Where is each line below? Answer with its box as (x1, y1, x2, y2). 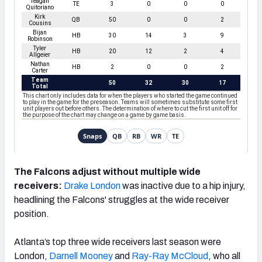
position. (14, 208, 49, 219)
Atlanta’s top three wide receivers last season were (14, 236, 221, 247)
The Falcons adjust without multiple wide (14, 166, 201, 177)
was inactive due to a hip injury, (120, 180, 246, 191)
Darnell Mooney (49, 250, 113, 261)
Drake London (64, 180, 120, 191)
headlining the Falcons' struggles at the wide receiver (14, 194, 229, 205)
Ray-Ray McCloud (132, 250, 208, 261)
